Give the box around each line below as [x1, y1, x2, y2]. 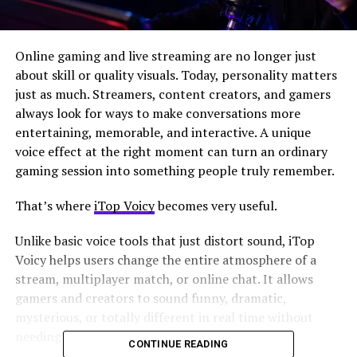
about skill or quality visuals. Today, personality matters [14, 65, 337, 84]
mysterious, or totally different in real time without [14, 308, 313, 326]
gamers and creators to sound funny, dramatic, [14, 288, 286, 307]
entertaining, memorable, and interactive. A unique [14, 123, 311, 141]
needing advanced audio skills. [14, 327, 188, 345]
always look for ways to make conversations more [14, 104, 300, 122]
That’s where [14, 196, 94, 214]
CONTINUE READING [128, 337, 229, 350]
